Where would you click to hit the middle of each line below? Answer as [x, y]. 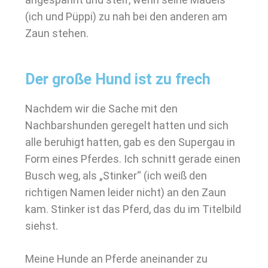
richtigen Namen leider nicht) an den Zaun [126, 192]
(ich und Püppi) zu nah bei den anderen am [126, 16]
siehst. [42, 226]
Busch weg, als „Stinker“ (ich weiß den [116, 176]
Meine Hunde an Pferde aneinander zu [116, 259]
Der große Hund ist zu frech [118, 79]
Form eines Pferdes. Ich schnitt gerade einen [133, 159]
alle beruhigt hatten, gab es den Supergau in [130, 142]
